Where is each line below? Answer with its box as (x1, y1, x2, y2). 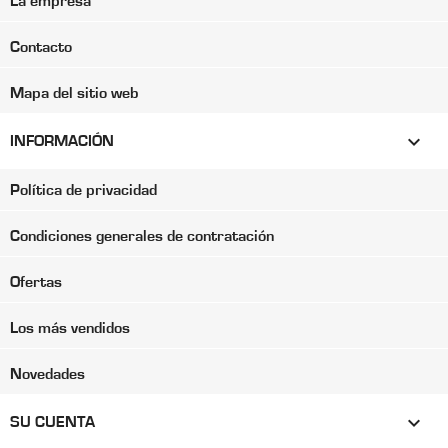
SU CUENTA (10, 414, 95, 431)
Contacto (10, 39, 72, 56)
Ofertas (10, 274, 62, 291)
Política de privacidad (10, 182, 157, 199)
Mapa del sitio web (10, 85, 138, 102)
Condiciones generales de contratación (10, 228, 274, 245)
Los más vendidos (10, 320, 130, 337)
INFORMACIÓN (10, 133, 114, 150)
